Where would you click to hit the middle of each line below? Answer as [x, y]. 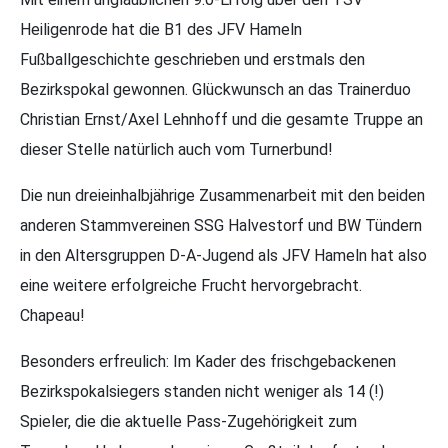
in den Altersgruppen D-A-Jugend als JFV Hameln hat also [223, 256]
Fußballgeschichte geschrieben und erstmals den [192, 60]
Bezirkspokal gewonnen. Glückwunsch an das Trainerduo [215, 90]
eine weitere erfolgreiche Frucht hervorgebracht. [191, 286]
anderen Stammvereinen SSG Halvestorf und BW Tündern [221, 226]
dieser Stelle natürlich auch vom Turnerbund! [176, 150]
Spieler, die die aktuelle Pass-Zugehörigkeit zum [188, 422]
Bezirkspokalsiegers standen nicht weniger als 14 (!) [202, 392]
